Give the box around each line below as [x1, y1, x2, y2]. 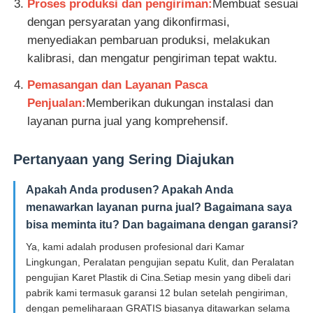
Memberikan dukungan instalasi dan [86, 96, 274, 110]
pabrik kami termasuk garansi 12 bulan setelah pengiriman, [26, 287, 289, 299]
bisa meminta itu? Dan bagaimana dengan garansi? [26, 219, 299, 231]
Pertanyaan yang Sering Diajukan [13, 152, 235, 168]
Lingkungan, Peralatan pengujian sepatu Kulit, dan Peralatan [26, 256, 295, 268]
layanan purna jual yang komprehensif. [27, 115, 229, 129]
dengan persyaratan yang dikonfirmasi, [27, 15, 231, 29]
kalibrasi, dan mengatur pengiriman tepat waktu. [27, 52, 278, 66]
